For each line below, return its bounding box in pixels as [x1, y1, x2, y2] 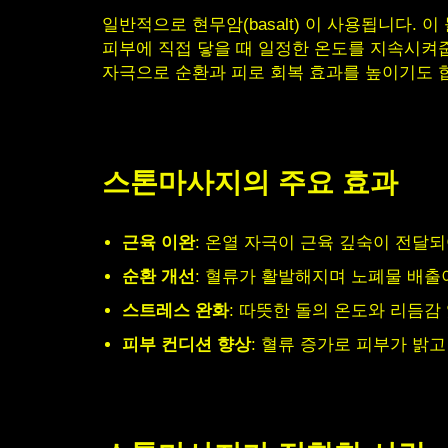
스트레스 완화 [122, 301, 229, 320]
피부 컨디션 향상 [122, 335, 251, 354]
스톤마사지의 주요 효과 [102, 167, 398, 198]
